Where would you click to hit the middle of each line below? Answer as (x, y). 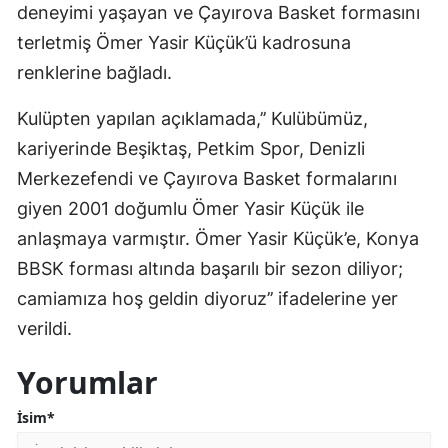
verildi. (47, 328)
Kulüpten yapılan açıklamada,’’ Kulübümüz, (192, 118)
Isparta (324, 434)
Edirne (322, 24)
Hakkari (325, 352)
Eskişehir (330, 188)
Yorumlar (87, 382)
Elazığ (320, 65)
